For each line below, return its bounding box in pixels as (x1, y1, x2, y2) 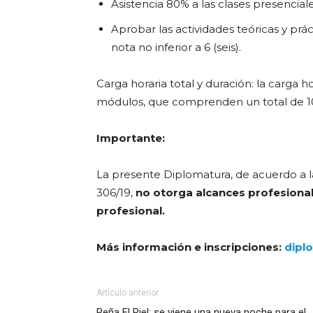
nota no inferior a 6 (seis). (111, 41, 241, 54)
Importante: (96, 131, 165, 145)
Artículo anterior (96, 288, 159, 298)
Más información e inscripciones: (96, 240, 284, 254)
